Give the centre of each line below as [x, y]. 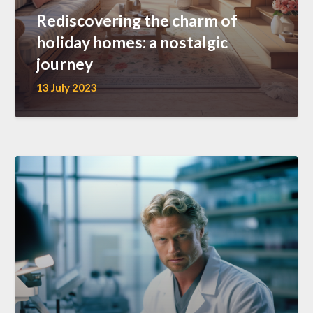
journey [65, 64]
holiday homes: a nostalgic [132, 42]
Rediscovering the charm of [137, 20]
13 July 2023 [67, 87]
